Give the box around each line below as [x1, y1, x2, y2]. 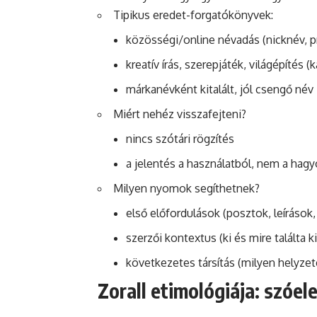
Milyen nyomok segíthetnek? [113, 180, 260, 195]
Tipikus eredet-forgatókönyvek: [113, 7, 273, 22]
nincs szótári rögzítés [126, 131, 234, 146]
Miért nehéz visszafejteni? [113, 106, 246, 121]
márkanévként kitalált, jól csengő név [126, 81, 313, 96]
